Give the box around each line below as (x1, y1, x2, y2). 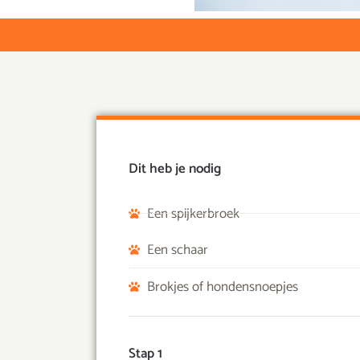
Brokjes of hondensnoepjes (146, 275, 298, 298)
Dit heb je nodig (129, 157, 221, 180)
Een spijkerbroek (146, 202, 239, 225)
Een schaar (146, 238, 208, 261)
